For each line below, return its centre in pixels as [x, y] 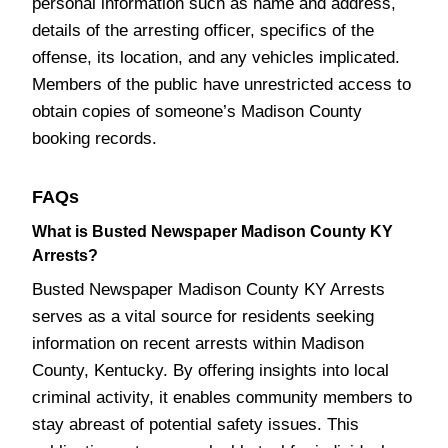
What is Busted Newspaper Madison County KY [212, 231]
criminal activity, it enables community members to [222, 397]
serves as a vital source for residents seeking [203, 316]
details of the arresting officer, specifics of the [203, 30]
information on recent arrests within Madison [198, 343]
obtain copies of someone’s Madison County [197, 111]
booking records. [94, 138]
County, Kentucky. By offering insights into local [210, 370]
